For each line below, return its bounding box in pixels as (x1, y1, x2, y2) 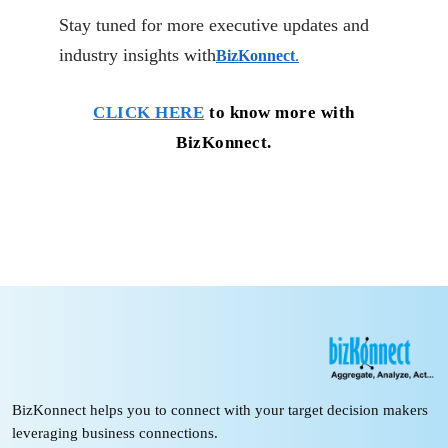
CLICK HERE (93, 102, 205, 122)
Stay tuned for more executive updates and (59, 14, 369, 35)
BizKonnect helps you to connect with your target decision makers (12, 402, 428, 419)
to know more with (209, 102, 355, 122)
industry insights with (59, 44, 216, 65)
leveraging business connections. (12, 425, 218, 442)
